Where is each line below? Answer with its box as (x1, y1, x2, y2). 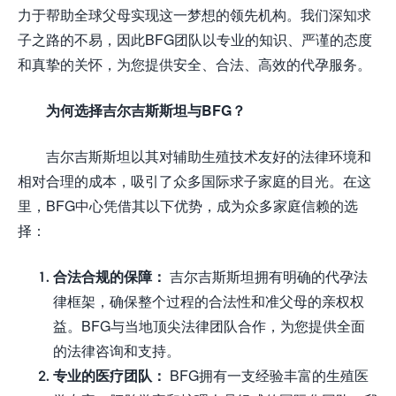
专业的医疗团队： (53, 367, 166, 384)
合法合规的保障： (53, 268, 166, 285)
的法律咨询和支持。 (53, 342, 180, 359)
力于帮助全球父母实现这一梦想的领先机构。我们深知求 (18, 6, 371, 23)
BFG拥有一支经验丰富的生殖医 (166, 367, 369, 384)
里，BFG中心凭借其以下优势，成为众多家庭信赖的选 (18, 197, 358, 214)
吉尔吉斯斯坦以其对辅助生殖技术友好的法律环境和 (46, 148, 371, 164)
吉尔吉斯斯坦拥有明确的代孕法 (166, 268, 368, 285)
